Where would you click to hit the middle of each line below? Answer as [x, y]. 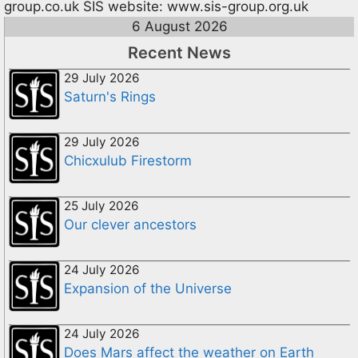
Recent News [179, 53]
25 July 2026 [101, 206]
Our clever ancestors [130, 225]
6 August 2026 [179, 26]
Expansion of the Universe [148, 288]
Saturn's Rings [110, 97]
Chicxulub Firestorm [128, 161]
